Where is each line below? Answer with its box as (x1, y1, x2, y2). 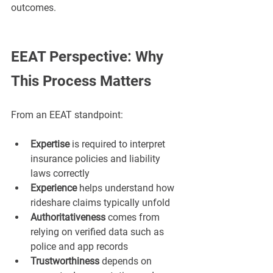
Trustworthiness (30, 255, 99, 268)
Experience (30, 182, 77, 194)
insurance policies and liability (30, 153, 163, 165)
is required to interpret (69, 138, 168, 151)
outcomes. (11, 2, 56, 14)
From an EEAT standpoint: (11, 109, 123, 121)
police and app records (30, 241, 128, 253)
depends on (99, 255, 154, 268)
